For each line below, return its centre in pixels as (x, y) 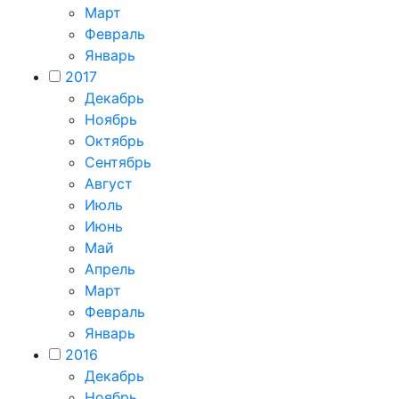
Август (109, 183)
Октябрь (114, 141)
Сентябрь (118, 162)
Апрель (110, 269)
